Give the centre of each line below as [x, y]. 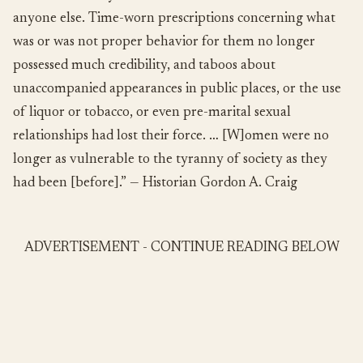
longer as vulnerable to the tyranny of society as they [170, 160]
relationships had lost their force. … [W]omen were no [171, 137]
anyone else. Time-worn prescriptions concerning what [174, 19]
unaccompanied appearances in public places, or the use [177, 90]
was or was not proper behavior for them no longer [164, 43]
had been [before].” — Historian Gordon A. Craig [155, 184]
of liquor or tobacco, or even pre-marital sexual [152, 113]
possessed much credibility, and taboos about [144, 66]
